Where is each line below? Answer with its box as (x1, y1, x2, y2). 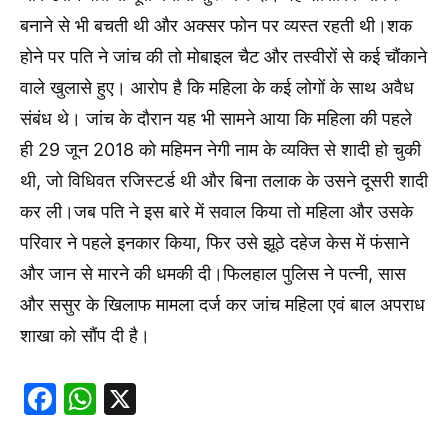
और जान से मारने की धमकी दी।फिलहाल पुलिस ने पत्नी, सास (20, 262, 406, 284)
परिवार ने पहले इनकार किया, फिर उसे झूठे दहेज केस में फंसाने (20, 231, 409, 253)
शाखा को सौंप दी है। (20, 324, 150, 346)
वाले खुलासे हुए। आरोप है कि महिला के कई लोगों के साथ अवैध (20, 76, 414, 98)
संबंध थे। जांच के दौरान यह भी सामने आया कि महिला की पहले (20, 107, 412, 129)
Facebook (56, 378, 205, 418)
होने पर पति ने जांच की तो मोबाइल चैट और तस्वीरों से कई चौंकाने (20, 45, 427, 67)
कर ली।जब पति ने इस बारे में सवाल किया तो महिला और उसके (20, 200, 413, 222)
